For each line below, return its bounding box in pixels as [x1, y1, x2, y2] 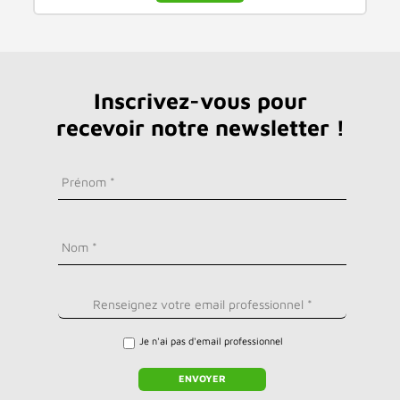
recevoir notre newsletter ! [55, 113, 345, 140]
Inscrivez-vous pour [93, 87, 307, 113]
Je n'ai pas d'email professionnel [138, 334, 283, 346]
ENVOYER [179, 372, 226, 385]
